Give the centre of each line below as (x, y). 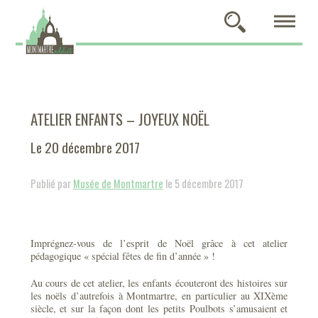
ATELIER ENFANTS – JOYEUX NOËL (120, 119)
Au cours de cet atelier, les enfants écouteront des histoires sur (159, 283)
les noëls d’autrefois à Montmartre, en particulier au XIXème (159, 296)
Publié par (51, 183)
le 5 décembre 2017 (203, 183)
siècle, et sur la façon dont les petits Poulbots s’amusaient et (159, 308)
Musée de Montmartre (118, 183)
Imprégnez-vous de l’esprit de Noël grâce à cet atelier (159, 243)
